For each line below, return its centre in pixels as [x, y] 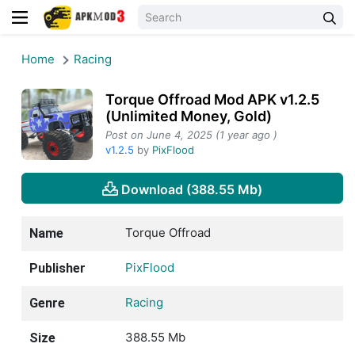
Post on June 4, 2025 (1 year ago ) [191, 134]
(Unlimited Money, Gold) [188, 116]
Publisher [57, 269]
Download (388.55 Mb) [192, 189]
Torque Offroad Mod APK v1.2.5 [212, 99]
